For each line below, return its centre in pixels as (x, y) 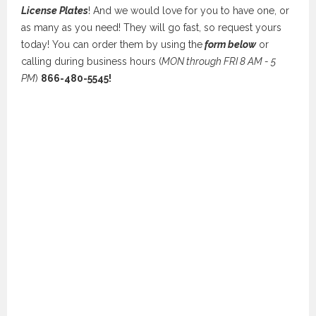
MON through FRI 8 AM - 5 (219, 61)
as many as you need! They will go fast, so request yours (151, 27)
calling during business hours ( (91, 61)
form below (229, 44)
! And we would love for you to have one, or (189, 10)
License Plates (55, 10)
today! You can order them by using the (112, 44)
